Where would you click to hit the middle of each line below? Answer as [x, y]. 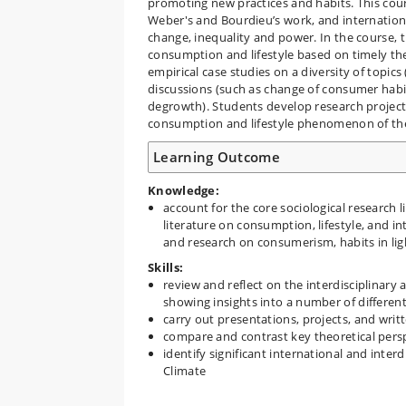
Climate [185, 371]
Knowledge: [184, 190]
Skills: [166, 267]
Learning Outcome [217, 156]
